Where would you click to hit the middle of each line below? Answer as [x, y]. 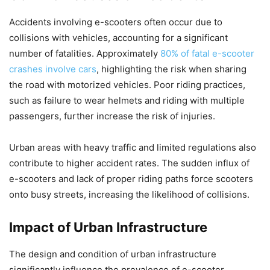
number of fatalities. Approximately [83, 54]
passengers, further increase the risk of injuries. [112, 116]
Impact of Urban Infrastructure [108, 228]
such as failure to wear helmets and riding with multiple [127, 101]
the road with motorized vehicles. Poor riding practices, [127, 85]
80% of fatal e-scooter [206, 54]
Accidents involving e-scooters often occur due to [116, 22]
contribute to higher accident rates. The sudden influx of [129, 163]
